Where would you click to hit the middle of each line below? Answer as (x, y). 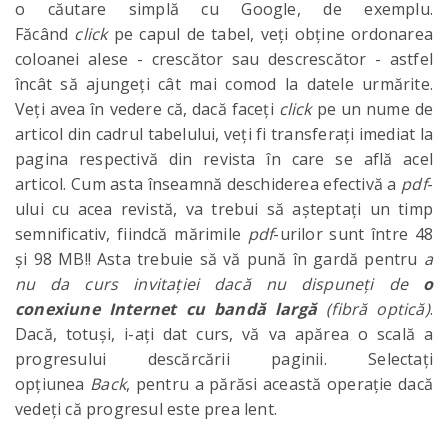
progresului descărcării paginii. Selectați (224, 359)
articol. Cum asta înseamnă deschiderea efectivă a (208, 184)
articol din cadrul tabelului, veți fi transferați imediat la (224, 134)
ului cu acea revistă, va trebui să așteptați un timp (224, 209)
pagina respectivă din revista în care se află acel (224, 159)
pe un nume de (375, 109)
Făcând (45, 34)
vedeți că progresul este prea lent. (146, 409)
